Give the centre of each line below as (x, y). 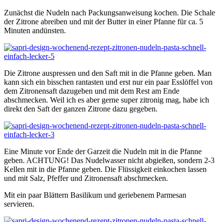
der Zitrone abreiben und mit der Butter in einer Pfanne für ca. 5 (104, 21)
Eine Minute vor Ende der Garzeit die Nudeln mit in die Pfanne (103, 151)
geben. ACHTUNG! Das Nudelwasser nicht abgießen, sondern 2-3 (109, 160)
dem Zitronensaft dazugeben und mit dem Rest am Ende (92, 91)
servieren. (19, 204)
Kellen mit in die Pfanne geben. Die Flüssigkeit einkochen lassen (105, 169)
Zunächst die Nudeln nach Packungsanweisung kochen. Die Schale (110, 12)
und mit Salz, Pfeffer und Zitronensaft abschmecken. (86, 178)
